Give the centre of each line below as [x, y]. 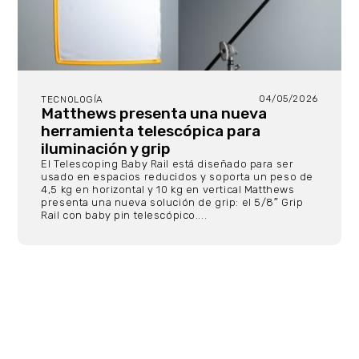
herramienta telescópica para [151, 131]
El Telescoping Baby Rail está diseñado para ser [167, 163]
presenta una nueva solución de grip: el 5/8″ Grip [172, 202]
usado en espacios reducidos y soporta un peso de [177, 176]
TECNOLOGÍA [72, 99]
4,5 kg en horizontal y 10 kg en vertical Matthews [168, 189]
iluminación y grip [106, 148]
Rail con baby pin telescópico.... [124, 215]
